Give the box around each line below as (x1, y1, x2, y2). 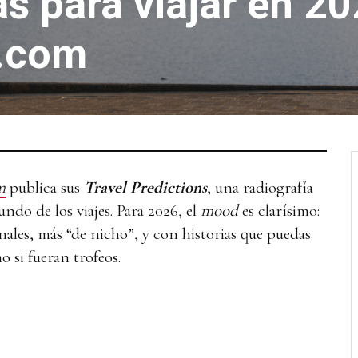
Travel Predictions (84, 177, 207, 197)
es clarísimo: (238, 200, 320, 221)
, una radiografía (207, 177, 313, 197)
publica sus (6, 177, 84, 197)
